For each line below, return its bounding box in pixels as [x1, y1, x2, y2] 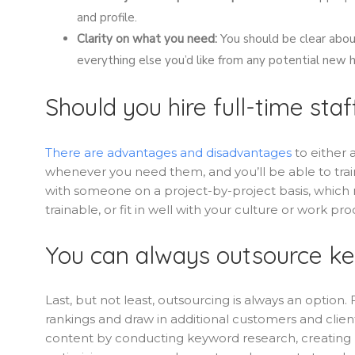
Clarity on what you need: [77, 30, 217, 47]
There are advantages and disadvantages [45, 144, 292, 160]
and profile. [77, 9, 137, 25]
